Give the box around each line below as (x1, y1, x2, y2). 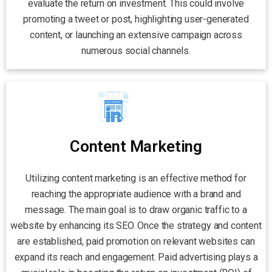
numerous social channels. (81, 44, 191, 56)
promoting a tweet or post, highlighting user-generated (23, 13, 249, 25)
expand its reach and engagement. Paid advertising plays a (14, 251, 258, 263)
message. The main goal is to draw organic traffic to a (25, 204, 247, 216)
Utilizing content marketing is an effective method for (25, 172, 246, 185)
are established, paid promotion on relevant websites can (17, 236, 255, 248)
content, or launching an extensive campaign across (30, 29, 242, 41)
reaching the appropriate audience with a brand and (31, 188, 241, 200)
